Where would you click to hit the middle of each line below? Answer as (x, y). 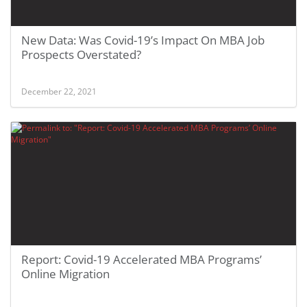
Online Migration (65, 274)
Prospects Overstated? (81, 54)
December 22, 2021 (59, 91)
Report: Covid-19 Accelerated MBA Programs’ (142, 259)
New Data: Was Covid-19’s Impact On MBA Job (143, 40)
